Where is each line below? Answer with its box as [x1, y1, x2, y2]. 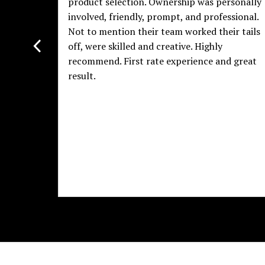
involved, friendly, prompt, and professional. [67, 10, 258, 24]
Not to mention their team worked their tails [67, 25, 260, 38]
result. [67, 69, 96, 83]
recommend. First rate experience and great [67, 54, 257, 68]
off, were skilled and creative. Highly [67, 40, 222, 53]
